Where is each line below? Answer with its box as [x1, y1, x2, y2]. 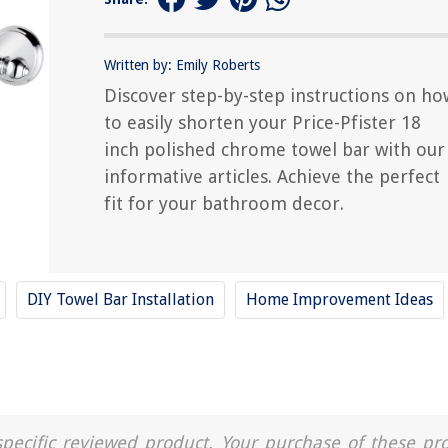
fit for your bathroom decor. [104, 192, 344, 214]
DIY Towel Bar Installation [27, 290, 214, 309]
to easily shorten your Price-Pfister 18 [104, 111, 421, 133]
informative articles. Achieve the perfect [104, 165, 440, 187]
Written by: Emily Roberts [104, 56, 260, 73]
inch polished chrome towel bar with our [104, 138, 445, 160]
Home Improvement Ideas [246, 290, 433, 309]
